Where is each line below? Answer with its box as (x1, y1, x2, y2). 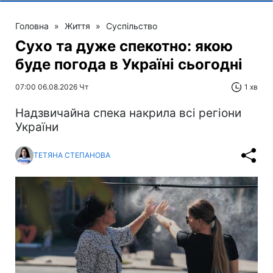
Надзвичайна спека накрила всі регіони (15, 105, 241, 120)
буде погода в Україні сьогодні (15, 55, 243, 73)
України (15, 119, 58, 134)
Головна (15, 20, 49, 31)
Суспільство (106, 20, 157, 31)
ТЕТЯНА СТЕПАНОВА (34, 151, 110, 160)
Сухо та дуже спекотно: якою (15, 37, 233, 55)
